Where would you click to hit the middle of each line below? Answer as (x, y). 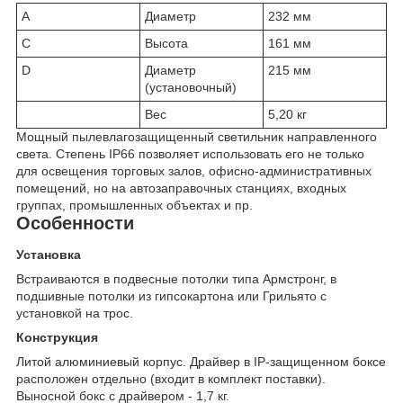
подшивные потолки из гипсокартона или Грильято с (171, 296)
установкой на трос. (75, 313)
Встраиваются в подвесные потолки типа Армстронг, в (176, 279)
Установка (49, 255)
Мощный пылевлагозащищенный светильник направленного (197, 136)
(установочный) (191, 87)
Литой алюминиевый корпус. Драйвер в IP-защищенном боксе (201, 362)
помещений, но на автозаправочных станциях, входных (181, 188)
